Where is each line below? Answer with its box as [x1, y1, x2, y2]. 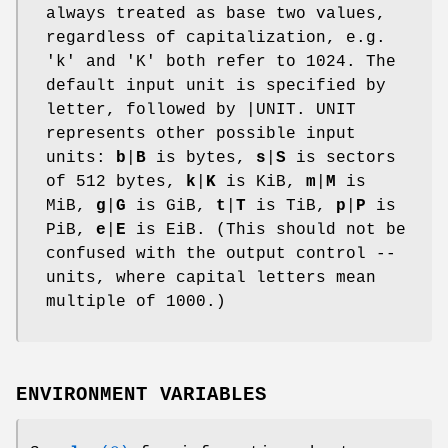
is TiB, [246, 196, 336, 215]
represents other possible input [46, 124, 356, 143]
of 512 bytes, [46, 172, 186, 191]
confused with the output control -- [46, 244, 396, 263]
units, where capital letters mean [46, 268, 376, 287]
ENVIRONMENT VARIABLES [16, 383, 268, 406]
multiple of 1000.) [46, 292, 226, 311]
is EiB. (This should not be [126, 220, 406, 239]
